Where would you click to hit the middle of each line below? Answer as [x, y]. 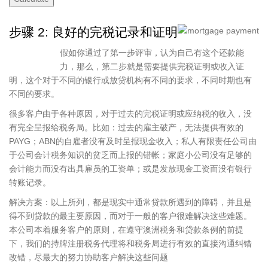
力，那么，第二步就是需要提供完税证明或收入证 [152, 66]
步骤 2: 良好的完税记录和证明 [93, 32]
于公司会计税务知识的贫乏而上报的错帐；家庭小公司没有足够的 [130, 155]
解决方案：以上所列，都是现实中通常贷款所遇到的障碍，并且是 [130, 202]
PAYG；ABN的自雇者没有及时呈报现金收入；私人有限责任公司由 [133, 141]
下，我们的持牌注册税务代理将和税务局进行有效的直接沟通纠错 [130, 243]
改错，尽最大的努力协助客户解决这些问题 [89, 257]
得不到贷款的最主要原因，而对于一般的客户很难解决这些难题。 [130, 216]
